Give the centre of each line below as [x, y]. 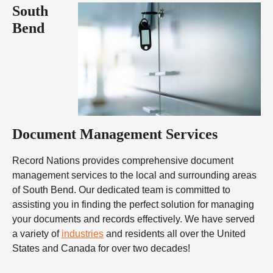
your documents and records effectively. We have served [133, 219]
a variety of [37, 234]
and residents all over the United [175, 234]
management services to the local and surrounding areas [134, 175]
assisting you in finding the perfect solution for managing [133, 205]
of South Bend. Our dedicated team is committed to [121, 190]
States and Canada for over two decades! [101, 249]
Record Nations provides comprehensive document [123, 161]
